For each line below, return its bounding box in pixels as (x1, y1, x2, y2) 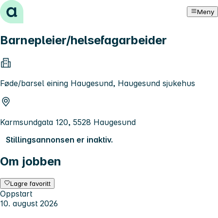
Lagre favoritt (10, 179, 51, 187)
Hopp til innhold (4, 4, 64, 14)
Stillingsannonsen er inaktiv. (6, 134, 113, 145)
